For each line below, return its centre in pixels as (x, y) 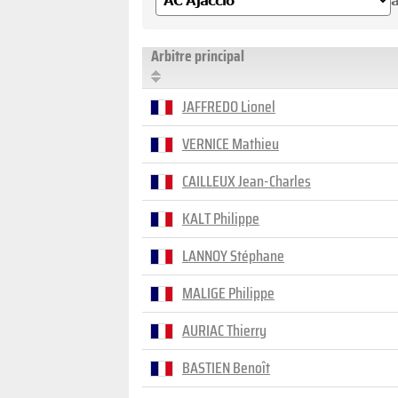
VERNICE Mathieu (231, 144)
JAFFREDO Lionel (229, 107)
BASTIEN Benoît (226, 368)
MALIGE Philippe (228, 293)
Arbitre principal (198, 56)
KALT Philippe (221, 219)
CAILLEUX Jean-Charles (247, 181)
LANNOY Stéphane (233, 256)
